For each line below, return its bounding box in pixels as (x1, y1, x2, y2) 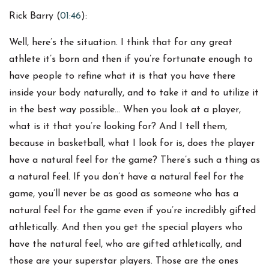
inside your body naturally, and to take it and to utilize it (9, 88, 259, 98)
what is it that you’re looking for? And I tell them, (9, 122, 227, 132)
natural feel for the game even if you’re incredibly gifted (9, 206, 256, 216)
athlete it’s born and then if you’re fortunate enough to (9, 55, 253, 65)
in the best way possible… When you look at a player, (9, 105, 241, 115)
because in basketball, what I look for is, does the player (9, 139, 255, 149)
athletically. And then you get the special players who (9, 223, 243, 233)
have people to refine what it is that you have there (9, 71, 235, 82)
